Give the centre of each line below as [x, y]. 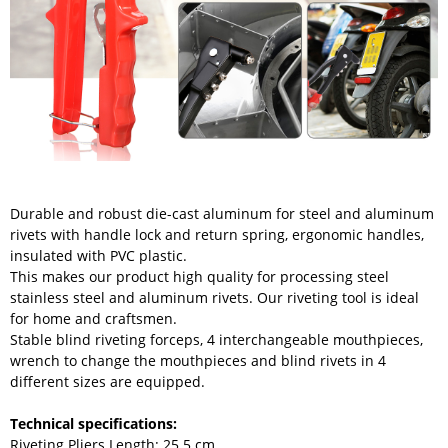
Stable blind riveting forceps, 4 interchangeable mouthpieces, [216, 339]
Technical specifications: [93, 423]
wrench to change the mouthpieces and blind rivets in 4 [198, 360]
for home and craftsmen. [93, 318]
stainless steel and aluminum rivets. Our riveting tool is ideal [214, 297]
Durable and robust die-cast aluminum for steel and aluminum [222, 213]
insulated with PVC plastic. [98, 255]
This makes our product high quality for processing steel [199, 276]
